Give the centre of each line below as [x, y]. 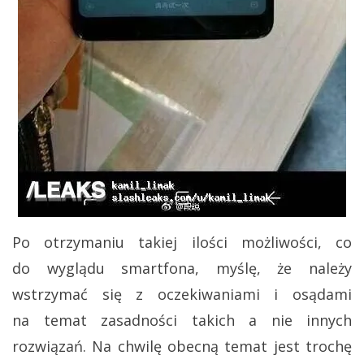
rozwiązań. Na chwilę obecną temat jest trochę [182, 347]
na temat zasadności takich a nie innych [182, 321]
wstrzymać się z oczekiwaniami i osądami [182, 295]
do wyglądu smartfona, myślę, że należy [182, 269]
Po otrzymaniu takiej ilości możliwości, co [182, 243]
